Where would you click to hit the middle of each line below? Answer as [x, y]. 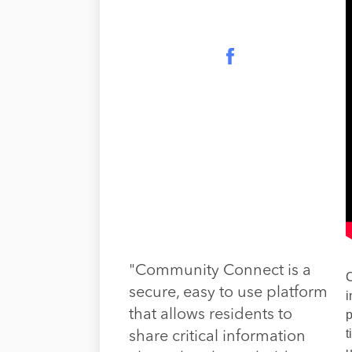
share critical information [218, 337]
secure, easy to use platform [229, 293]
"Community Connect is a [220, 271]
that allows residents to [211, 315]
